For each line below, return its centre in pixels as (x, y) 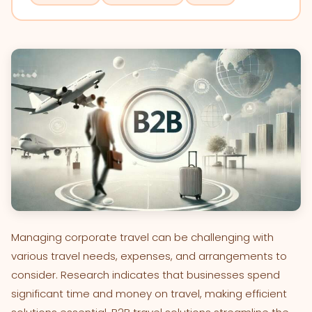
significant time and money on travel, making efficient (149, 294)
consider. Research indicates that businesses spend (146, 275)
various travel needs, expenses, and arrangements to (149, 256)
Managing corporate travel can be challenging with (142, 237)
